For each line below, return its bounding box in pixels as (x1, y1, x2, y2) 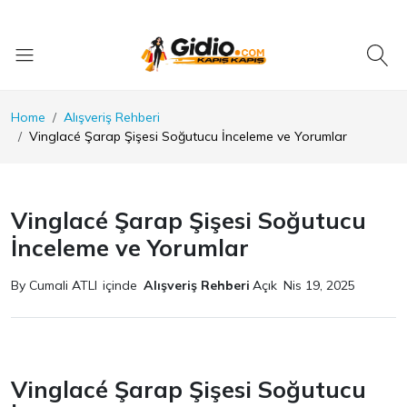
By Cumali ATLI (11, 277, 97, 294)
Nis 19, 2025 (283, 277, 355, 294)
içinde (103, 277, 137, 294)
